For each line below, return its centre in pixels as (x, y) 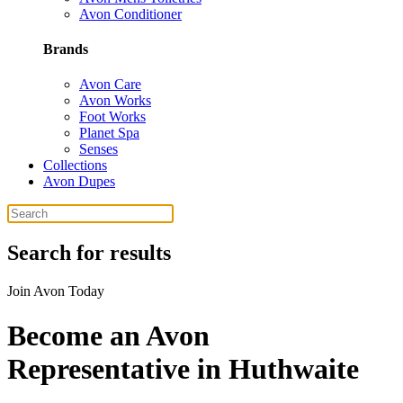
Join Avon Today (56, 291)
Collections (75, 166)
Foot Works (112, 117)
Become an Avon (108, 335)
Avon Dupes (79, 182)
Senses (99, 149)
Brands (66, 49)
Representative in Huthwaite (183, 368)
